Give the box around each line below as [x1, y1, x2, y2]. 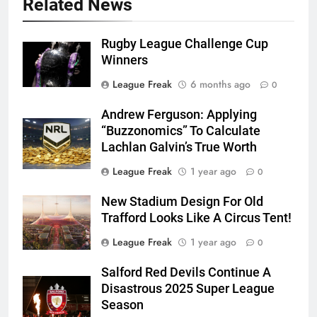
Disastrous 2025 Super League [101, 282, 275, 296]
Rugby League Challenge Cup [101, 37, 268, 52]
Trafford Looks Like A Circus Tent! [101, 211, 292, 226]
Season [101, 298, 144, 313]
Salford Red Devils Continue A [101, 265, 271, 280]
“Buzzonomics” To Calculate [101, 124, 260, 139]
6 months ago [190, 77, 250, 92]
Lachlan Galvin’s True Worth [101, 140, 257, 155]
